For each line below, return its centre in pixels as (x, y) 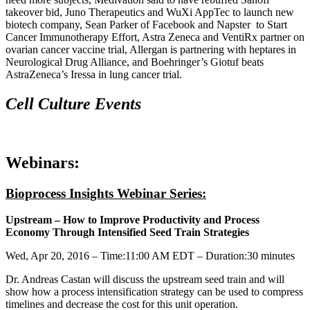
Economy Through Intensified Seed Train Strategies (127, 232)
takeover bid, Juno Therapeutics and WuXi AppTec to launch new (150, 12)
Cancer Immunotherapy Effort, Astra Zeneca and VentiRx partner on (155, 37)
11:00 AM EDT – (165, 256)
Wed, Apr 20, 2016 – (53, 256)
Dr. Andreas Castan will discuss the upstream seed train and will (145, 280)
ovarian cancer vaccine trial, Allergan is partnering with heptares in (151, 50)
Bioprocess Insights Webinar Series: (106, 193)
